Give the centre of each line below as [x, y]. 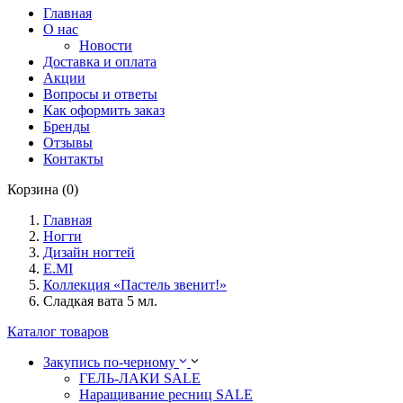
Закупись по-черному [109, 362]
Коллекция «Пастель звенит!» [135, 285]
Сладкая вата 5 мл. [100, 301]
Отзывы [68, 143]
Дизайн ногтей [89, 252]
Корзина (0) [43, 189]
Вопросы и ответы [100, 94]
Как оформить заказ [104, 110]
